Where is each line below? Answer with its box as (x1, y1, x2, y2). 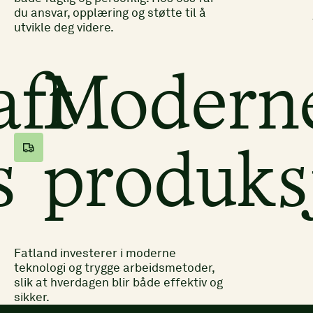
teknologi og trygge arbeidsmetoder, (14, 261, 214, 275)
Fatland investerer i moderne (14, 246, 176, 260)
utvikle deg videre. (14, 20, 114, 34)
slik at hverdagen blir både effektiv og (14, 275, 223, 289)
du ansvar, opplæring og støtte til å (14, 6, 206, 20)
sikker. (14, 290, 50, 304)
